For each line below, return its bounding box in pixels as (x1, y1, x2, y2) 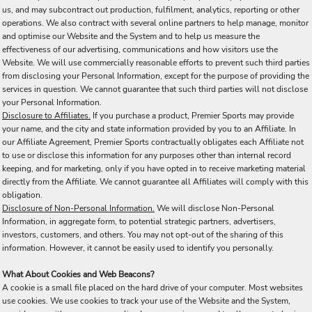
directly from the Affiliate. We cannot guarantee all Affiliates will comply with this (2, 176, 309, 187)
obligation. (2, 189, 42, 201)
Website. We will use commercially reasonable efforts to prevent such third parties (2, 57, 310, 68)
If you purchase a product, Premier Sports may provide (91, 110, 294, 121)
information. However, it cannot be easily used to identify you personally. (2, 242, 274, 253)
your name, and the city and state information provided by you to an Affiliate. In (2, 123, 296, 134)
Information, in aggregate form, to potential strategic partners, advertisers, (2, 216, 276, 227)
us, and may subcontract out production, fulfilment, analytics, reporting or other (2, 4, 299, 15)
